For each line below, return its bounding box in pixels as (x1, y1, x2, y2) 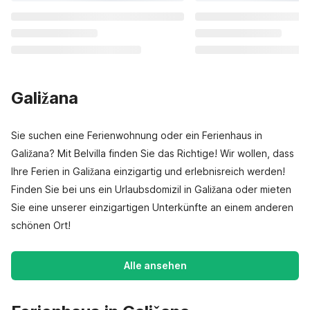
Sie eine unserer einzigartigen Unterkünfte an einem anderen (11, 201, 293, 213)
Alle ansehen (123, 259, 187, 271)
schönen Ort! (11, 219, 71, 231)
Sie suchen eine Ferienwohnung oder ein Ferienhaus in (11, 129, 262, 141)
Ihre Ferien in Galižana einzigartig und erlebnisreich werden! (11, 165, 285, 177)
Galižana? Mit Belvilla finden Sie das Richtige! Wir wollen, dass (11, 147, 294, 159)
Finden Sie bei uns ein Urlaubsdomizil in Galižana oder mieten (11, 183, 291, 195)
